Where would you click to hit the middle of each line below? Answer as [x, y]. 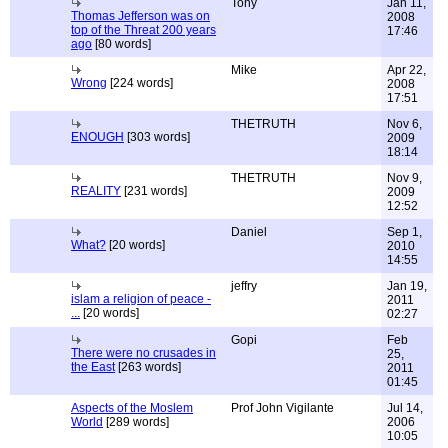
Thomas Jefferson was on [140, 16]
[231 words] [154, 191]
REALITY [96, 191]
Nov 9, [404, 178]
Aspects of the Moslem [132, 408]
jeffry [244, 286]
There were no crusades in [143, 353]
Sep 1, [404, 232]
